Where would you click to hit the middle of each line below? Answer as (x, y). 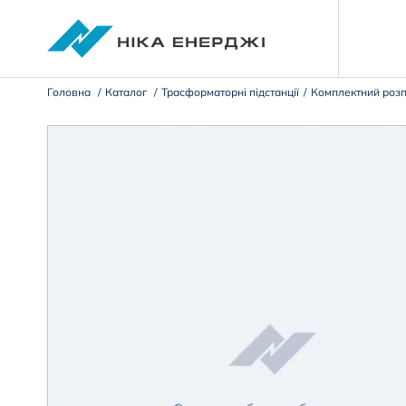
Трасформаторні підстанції (230, 92)
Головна (69, 92)
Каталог (126, 92)
